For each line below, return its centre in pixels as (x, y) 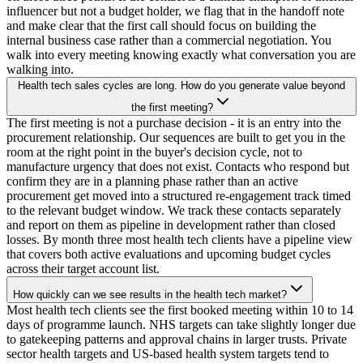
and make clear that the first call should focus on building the (161, 25)
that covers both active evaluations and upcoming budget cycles (169, 254)
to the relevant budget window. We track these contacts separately (174, 210)
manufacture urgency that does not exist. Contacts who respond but (178, 166)
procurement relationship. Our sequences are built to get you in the (176, 137)
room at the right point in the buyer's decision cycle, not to (154, 152)
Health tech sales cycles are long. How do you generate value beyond (181, 85)
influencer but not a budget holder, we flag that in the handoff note (175, 11)
